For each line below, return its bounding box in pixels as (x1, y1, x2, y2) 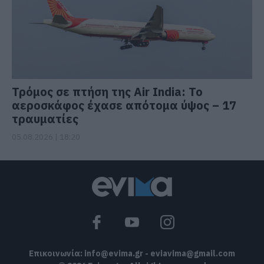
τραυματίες (12, 111, 78, 127)
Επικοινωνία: (29, 248, 84, 259)
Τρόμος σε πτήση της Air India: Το (12, 84, 203, 100)
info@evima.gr (84, 248, 143, 259)
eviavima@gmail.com (150, 248, 235, 259)
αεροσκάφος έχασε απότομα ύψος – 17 (12, 97, 236, 114)
